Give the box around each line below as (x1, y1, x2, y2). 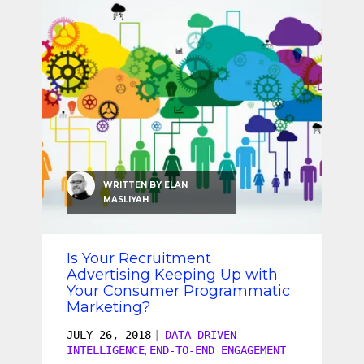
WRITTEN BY (103, 180, 164, 191)
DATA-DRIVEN (165, 328, 236, 342)
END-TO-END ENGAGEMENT (149, 344, 286, 357)
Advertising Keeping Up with (67, 266, 278, 284)
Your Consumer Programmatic (67, 282, 290, 301)
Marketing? (67, 298, 150, 317)
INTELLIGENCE (67, 344, 145, 357)
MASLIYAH (103, 194, 149, 206)
